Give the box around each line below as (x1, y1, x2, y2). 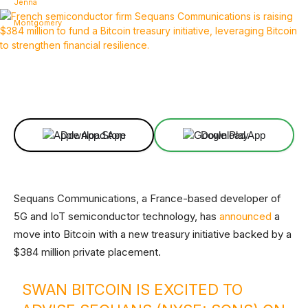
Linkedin (188, 79, 220, 89)
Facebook (47, 79, 85, 89)
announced (219, 210, 272, 223)
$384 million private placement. (14, 245, 166, 258)
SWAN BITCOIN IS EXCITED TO (22, 280, 243, 298)
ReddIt (268, 79, 292, 89)
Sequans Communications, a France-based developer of (14, 192, 281, 205)
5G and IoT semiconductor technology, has (14, 210, 219, 223)
